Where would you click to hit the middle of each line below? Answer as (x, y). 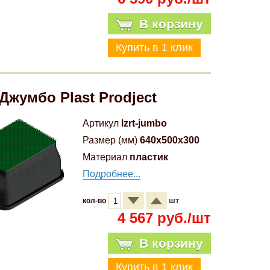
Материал (105, 157)
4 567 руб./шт (164, 218)
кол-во (95, 201)
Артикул (101, 123)
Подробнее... (111, 174)
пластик (149, 157)
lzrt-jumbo (144, 123)
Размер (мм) (110, 140)
